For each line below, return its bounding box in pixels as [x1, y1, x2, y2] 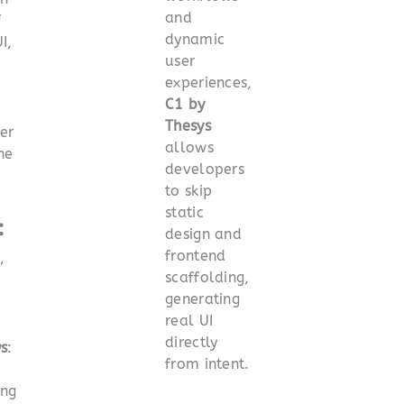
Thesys [165, 116, 211, 134]
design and [165, 225, 243, 243]
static [165, 203, 204, 221]
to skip [165, 181, 213, 199]
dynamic [165, 30, 225, 48]
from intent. [165, 354, 250, 372]
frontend [165, 246, 226, 264]
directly [165, 333, 218, 351]
